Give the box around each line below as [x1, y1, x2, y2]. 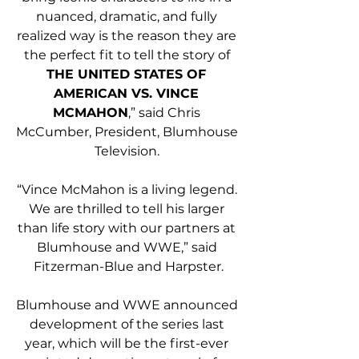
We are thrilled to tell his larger [29, 201, 228, 217]
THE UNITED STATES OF [46, 67, 210, 83]
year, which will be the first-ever [25, 336, 232, 352]
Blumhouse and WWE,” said [36, 240, 220, 256]
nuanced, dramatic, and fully [36, 9, 220, 25]
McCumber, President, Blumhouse [15, 124, 241, 140]
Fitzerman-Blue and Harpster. [33, 259, 224, 275]
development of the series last [29, 317, 228, 333]
